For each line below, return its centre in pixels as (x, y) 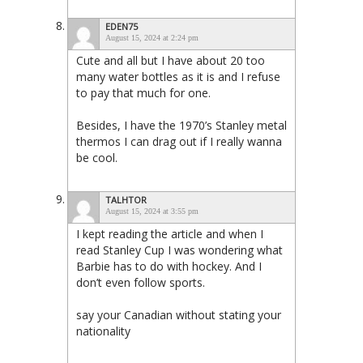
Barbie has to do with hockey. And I (169, 267)
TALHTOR (126, 200)
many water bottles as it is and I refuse (178, 77)
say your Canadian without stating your (179, 315)
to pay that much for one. (143, 93)
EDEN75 (122, 27)
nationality (103, 331)
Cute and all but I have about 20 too (171, 61)
